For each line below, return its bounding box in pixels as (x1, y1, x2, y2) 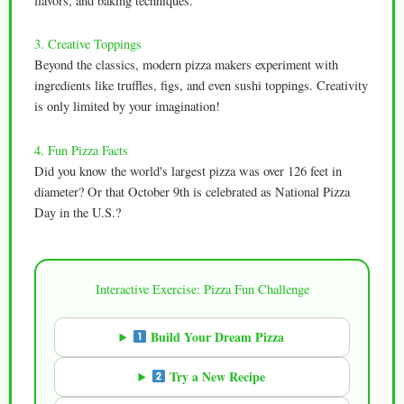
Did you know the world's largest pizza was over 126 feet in (34, 161, 342, 179)
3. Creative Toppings (34, 35, 142, 53)
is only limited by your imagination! (34, 97, 220, 115)
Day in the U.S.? (34, 203, 121, 221)
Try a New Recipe (166, 366, 266, 386)
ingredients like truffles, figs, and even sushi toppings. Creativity (34, 77, 368, 95)
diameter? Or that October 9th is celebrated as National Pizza (34, 182, 350, 200)
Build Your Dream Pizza (147, 326, 285, 346)
